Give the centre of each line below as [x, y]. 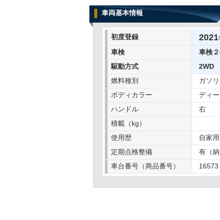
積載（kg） [128, 123]
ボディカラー [132, 95]
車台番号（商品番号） [145, 166]
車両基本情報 [122, 13]
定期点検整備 [132, 152]
